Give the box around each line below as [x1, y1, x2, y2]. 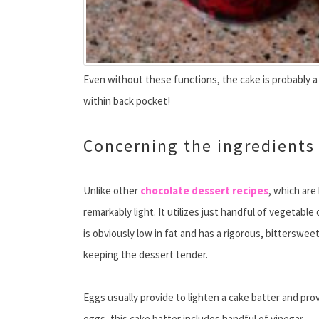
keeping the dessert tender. [83, 248, 208, 262]
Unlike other [83, 184, 140, 198]
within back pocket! [83, 94, 170, 108]
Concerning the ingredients [83, 135, 315, 157]
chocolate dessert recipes [140, 184, 268, 198]
